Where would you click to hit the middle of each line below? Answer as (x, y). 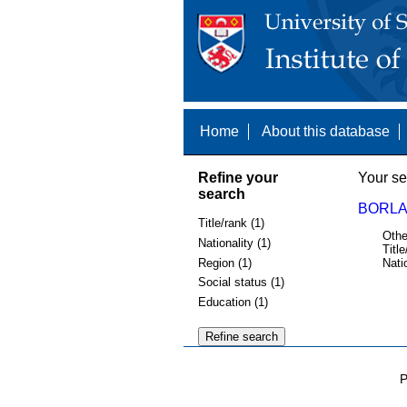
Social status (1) (241, 283)
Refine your (238, 177)
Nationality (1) (234, 243)
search (221, 194)
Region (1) (224, 263)
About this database (325, 131)
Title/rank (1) (231, 223)
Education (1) (233, 302)
